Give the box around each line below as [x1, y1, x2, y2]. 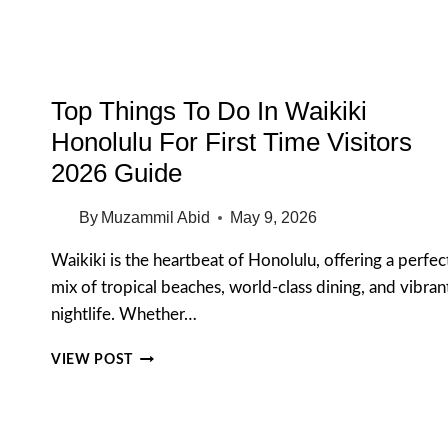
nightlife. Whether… [51, 306, 197, 324]
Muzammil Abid [101, 209, 211, 227]
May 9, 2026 [230, 209, 318, 227]
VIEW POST [51, 353, 134, 368]
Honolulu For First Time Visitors [51, 127, 412, 158]
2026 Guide [51, 158, 182, 189]
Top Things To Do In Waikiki [51, 96, 367, 127]
